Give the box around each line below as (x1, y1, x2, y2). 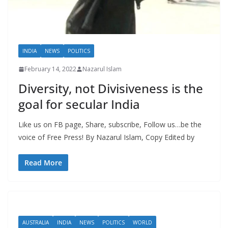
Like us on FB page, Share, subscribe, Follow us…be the (18, 120, 202, 130)
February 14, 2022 (24, 65, 76, 74)
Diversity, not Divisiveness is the (18, 80, 203, 97)
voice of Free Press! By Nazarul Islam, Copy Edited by (18, 132, 194, 142)
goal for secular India (18, 96, 140, 113)
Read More (24, 158, 62, 168)
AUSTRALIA (22, 219, 49, 226)
